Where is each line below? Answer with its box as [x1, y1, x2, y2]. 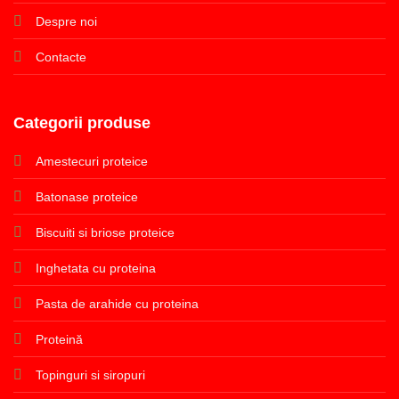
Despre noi [35, 13, 97, 28]
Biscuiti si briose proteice [35, 224, 175, 240]
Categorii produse [12, 113, 151, 132]
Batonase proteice [35, 189, 138, 204]
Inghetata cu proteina [35, 260, 156, 275]
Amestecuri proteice [35, 153, 148, 168]
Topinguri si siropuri [35, 367, 145, 382]
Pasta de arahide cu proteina [35, 296, 199, 311]
